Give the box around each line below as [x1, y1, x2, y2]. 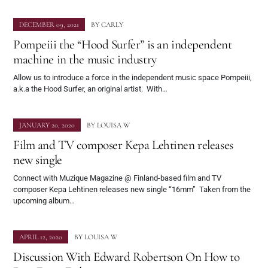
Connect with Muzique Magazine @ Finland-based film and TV [13, 173, 221, 183]
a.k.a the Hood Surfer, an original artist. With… [13, 84, 167, 94]
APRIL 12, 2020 [19, 233, 62, 242]
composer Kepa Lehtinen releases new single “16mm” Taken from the [13, 185, 251, 194]
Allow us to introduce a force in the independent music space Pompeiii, [13, 73, 252, 83]
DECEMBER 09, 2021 [19, 20, 79, 29]
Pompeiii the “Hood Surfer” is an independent [13, 36, 232, 53]
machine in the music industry [13, 51, 157, 68]
